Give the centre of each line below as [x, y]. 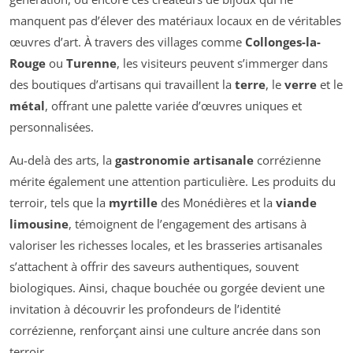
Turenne [91, 63]
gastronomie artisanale [184, 160]
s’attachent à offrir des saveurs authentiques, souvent [154, 267]
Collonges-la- [283, 42]
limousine [39, 224]
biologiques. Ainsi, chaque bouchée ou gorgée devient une [167, 288]
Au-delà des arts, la [62, 160]
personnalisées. [52, 127]
